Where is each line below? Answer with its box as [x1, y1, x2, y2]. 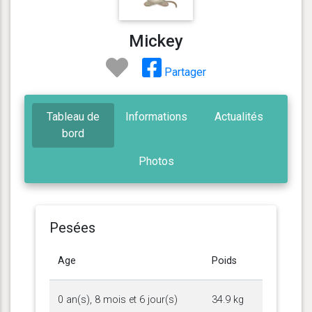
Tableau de [46, 109, 100, 123]
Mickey [129, 31, 183, 52]
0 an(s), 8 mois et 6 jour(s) [58, 293, 178, 306]
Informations [125, 109, 187, 123]
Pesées [49, 219, 95, 236]
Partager [162, 65, 206, 79]
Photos [138, 154, 174, 168]
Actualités [214, 109, 264, 123]
